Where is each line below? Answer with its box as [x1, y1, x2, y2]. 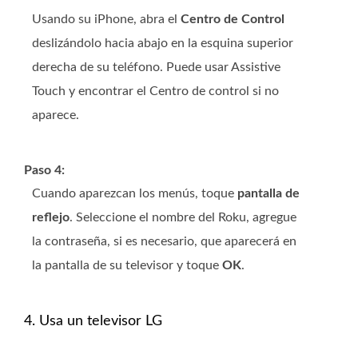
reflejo [32, 210, 70, 224]
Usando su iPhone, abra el [32, 12, 181, 26]
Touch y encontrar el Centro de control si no [32, 84, 279, 97]
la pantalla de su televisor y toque [32, 258, 222, 272]
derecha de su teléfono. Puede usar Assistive [32, 60, 280, 74]
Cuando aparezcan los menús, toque [32, 186, 237, 200]
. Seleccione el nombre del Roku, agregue [70, 210, 296, 224]
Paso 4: [24, 163, 65, 177]
